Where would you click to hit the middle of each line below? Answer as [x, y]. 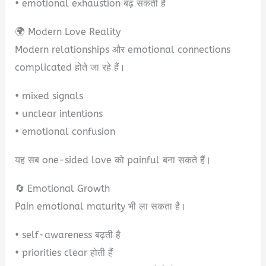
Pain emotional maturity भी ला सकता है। [101, 206]
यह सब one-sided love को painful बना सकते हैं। [113, 160]
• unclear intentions [59, 113]
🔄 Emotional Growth [63, 188]
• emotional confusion [65, 131]
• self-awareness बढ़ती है [68, 235]
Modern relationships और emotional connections [123, 49]
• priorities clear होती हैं [64, 252]
